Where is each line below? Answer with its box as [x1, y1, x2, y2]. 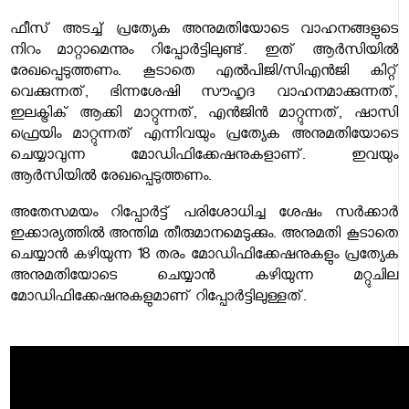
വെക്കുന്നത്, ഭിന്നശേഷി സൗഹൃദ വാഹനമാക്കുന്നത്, [9, 84, 398, 106]
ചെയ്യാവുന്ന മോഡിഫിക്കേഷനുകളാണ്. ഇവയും [9, 147, 398, 169]
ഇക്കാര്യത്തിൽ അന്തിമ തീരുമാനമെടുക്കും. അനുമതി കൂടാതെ [9, 225, 398, 247]
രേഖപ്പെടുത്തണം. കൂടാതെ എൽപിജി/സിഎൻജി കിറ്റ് [9, 63, 398, 85]
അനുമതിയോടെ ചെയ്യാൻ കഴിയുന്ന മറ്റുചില [9, 267, 398, 289]
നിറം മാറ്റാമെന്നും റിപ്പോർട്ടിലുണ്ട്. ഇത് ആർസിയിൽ [9, 42, 398, 64]
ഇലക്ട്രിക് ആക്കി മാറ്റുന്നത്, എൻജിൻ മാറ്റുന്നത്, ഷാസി [9, 105, 398, 127]
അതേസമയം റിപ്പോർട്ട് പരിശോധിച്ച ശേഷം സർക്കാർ [9, 204, 398, 226]
